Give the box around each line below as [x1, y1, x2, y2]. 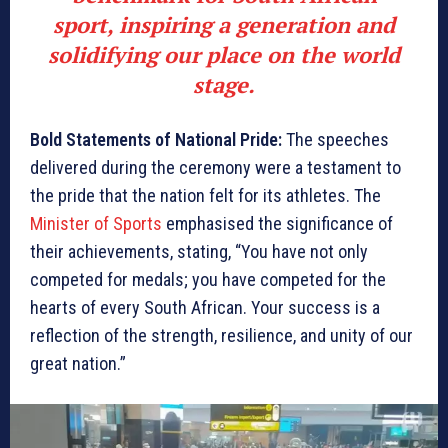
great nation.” [30, 353, 126, 375]
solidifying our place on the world [48, 40, 400, 70]
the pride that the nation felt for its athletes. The [30, 185, 381, 207]
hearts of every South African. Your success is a [30, 297, 380, 319]
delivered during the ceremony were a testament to [30, 157, 401, 179]
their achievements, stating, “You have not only [30, 241, 368, 263]
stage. [193, 70, 255, 100]
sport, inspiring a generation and [53, 10, 395, 40]
